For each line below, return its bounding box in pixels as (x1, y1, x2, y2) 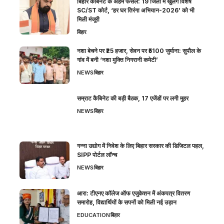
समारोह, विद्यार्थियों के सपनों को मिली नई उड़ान (77, 198, 176, 206)
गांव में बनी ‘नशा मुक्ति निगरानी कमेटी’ (77, 55, 158, 63)
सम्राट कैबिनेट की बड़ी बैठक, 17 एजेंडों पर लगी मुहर (77, 94, 188, 102)
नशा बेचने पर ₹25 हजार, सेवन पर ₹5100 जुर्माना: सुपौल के (77, 46, 201, 54)
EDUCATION (77, 211, 110, 218)
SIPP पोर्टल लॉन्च (77, 150, 117, 158)
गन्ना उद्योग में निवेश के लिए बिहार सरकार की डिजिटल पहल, (77, 141, 204, 149)
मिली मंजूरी (77, 15, 99, 23)
